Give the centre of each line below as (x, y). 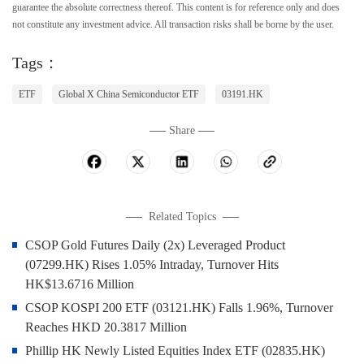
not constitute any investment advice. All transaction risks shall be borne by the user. (173, 24)
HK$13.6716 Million (80, 284)
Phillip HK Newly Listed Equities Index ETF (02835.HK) (175, 351)
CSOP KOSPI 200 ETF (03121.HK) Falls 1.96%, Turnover (179, 308)
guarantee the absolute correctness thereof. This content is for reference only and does (176, 7)
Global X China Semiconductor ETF (129, 94)
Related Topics (184, 217)
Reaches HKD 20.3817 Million (106, 327)
